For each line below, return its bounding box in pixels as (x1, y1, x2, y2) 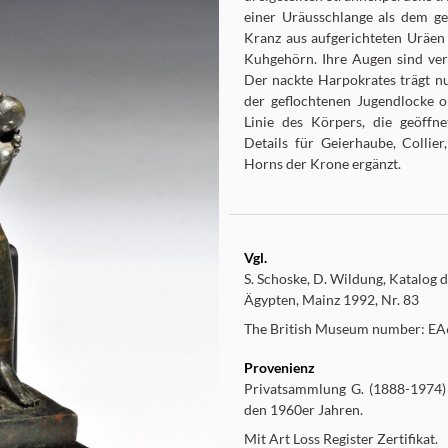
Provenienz (244, 359, 315, 376)
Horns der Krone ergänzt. (244, 155, 401, 172)
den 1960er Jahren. (244, 401, 363, 418)
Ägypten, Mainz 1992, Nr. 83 (244, 291, 419, 308)
